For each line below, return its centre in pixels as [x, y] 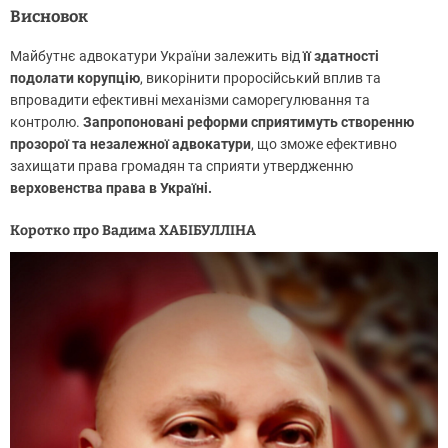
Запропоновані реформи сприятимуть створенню [248, 122]
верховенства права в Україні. [111, 188]
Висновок [49, 17]
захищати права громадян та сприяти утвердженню [181, 166]
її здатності [341, 56]
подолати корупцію [75, 78]
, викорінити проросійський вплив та [260, 78]
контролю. [46, 122]
